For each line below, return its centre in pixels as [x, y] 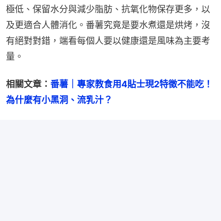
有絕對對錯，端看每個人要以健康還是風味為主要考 [108, 40]
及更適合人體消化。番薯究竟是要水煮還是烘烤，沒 [108, 25]
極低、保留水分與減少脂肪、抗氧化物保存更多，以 [108, 9]
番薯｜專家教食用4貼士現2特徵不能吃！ [131, 84]
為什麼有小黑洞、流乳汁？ [59, 100]
